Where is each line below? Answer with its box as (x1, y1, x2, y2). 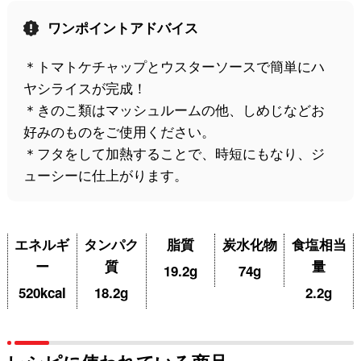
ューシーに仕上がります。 (23, 164, 188, 185)
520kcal (18, 283, 66, 303)
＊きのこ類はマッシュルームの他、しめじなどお (23, 99, 325, 120)
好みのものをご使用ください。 (23, 121, 215, 142)
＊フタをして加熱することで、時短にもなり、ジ (23, 143, 325, 164)
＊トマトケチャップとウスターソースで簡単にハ (23, 56, 325, 77)
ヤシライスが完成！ (23, 77, 147, 98)
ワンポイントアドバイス (47, 18, 198, 38)
